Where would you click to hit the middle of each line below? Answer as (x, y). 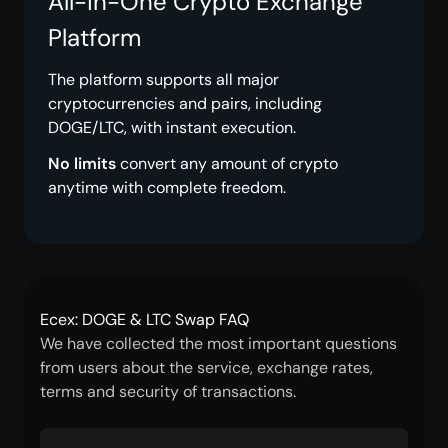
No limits (82, 163)
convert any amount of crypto (227, 163)
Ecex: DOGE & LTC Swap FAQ (144, 319)
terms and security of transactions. (168, 391)
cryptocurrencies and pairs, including (185, 103)
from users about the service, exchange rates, (206, 367)
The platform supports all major (163, 79)
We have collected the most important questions (218, 343)
